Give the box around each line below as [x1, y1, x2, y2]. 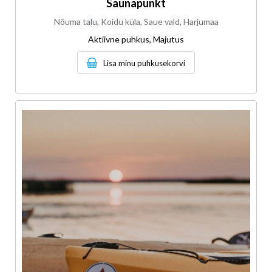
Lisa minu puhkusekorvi [103, 58, 185, 69]
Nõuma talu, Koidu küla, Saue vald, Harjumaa [53, 16, 219, 27]
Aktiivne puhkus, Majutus [88, 34, 184, 45]
